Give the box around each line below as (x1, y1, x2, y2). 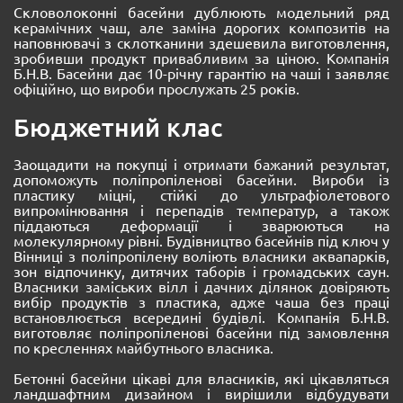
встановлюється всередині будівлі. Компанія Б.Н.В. (13, 307, 390, 326)
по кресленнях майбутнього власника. (13, 337, 273, 356)
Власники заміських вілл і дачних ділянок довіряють (13, 276, 390, 295)
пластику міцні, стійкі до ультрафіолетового (13, 184, 390, 203)
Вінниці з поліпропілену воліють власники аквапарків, (13, 246, 390, 264)
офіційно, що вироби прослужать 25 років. (13, 79, 300, 98)
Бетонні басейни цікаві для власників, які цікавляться (13, 369, 390, 388)
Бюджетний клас (13, 111, 222, 142)
